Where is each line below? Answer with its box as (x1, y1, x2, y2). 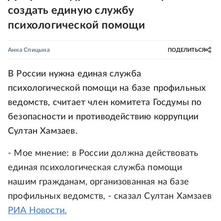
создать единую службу (8, 5, 135, 16)
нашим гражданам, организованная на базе (8, 178, 189, 186)
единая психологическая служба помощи (8, 163, 183, 172)
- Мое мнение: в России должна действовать (8, 149, 199, 158)
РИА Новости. (8, 206, 67, 215)
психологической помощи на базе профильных (8, 84, 206, 93)
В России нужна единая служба (8, 70, 142, 78)
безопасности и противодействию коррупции (8, 112, 199, 121)
